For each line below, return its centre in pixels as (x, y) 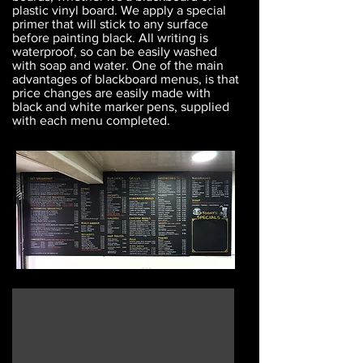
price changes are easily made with (111, 93)
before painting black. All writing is (110, 38)
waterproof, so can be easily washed (115, 51)
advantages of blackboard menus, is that (126, 79)
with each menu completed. (91, 120)
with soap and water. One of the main (118, 65)
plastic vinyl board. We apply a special (119, 10)
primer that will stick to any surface (110, 24)
